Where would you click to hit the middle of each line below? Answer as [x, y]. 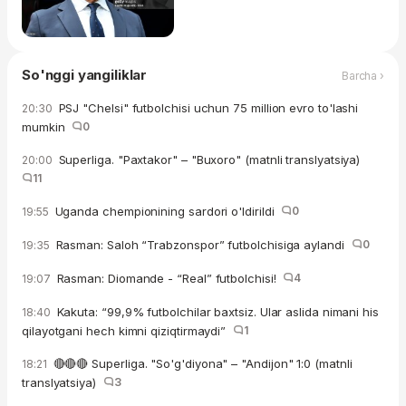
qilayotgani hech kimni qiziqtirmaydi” [127, 331]
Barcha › [362, 75]
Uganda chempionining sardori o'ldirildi [166, 212]
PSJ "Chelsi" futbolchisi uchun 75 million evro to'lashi [207, 108]
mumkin [47, 127]
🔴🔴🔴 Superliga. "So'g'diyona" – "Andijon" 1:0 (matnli [201, 364]
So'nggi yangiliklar [85, 75]
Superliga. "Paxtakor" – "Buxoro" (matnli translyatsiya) [211, 160]
